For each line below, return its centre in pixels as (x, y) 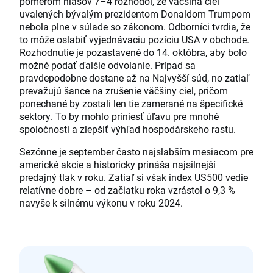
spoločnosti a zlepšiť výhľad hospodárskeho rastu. (128, 129)
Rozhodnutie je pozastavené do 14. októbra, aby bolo (133, 52)
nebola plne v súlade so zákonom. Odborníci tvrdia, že (135, 27)
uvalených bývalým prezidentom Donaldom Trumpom (135, 14)
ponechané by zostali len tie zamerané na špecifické (131, 104)
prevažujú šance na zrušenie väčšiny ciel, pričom (124, 91)
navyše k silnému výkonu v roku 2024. (101, 203)
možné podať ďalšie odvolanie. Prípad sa (108, 65)
